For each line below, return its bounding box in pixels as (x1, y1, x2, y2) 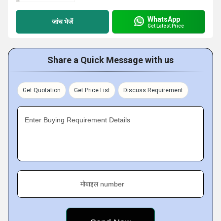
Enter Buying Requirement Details (25, 116, 130, 124)
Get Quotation (23, 87, 61, 94)
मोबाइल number (80, 180, 124, 188)
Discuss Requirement (123, 87, 183, 94)
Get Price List (74, 87, 110, 94)
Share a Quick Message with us (47, 55, 174, 65)
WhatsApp (147, 15, 180, 23)
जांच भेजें (52, 17, 73, 26)
